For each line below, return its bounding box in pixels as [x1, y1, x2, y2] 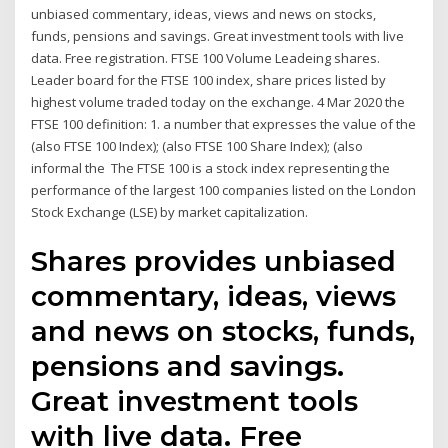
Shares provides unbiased [31, 243, 397, 278]
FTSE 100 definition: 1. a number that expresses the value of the [31, 115, 417, 134]
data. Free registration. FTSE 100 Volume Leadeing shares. [31, 49, 381, 68]
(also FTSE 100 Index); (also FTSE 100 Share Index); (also [31, 137, 364, 156]
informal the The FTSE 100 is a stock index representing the [31, 159, 391, 178]
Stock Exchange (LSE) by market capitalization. [31, 203, 309, 222]
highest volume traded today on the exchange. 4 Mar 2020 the [31, 93, 406, 112]
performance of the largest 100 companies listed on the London [31, 181, 417, 200]
